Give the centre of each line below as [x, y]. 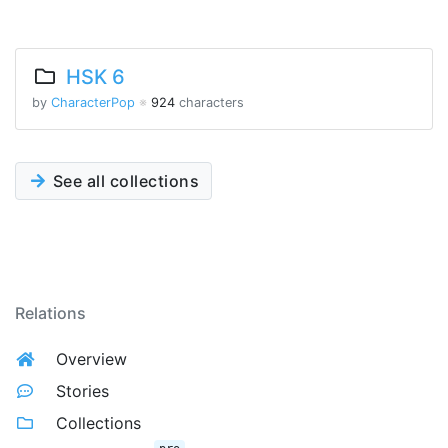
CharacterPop [93, 102]
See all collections [123, 181]
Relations [50, 313]
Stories [82, 391]
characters [209, 102]
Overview [91, 359]
